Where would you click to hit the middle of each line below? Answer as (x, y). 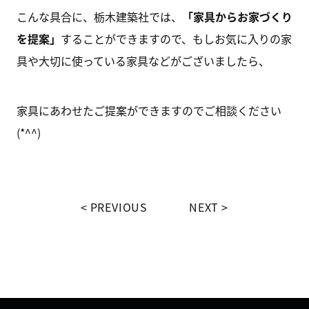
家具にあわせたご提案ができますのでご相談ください (149, 110)
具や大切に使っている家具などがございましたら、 (143, 61)
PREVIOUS (119, 207)
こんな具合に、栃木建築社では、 (99, 17)
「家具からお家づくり (237, 17)
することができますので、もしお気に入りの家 (176, 39)
